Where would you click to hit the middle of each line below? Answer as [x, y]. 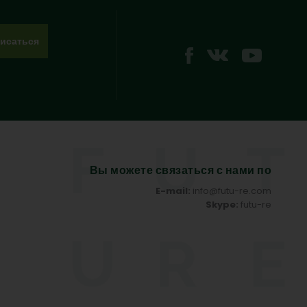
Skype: [222, 205]
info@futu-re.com [232, 191]
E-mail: [173, 191]
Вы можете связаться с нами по [180, 170]
